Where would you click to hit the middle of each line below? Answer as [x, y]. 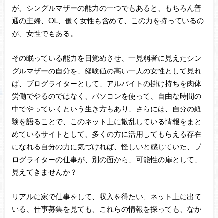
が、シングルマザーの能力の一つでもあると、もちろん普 [106, 8]
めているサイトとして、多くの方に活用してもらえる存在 [106, 134]
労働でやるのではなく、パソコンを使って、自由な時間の [106, 96]
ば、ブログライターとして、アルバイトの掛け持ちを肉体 [106, 83]
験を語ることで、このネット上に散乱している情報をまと [106, 121]
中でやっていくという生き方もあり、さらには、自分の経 [106, 108]
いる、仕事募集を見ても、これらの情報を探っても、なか [106, 209]
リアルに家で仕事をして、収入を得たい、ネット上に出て [106, 196]
